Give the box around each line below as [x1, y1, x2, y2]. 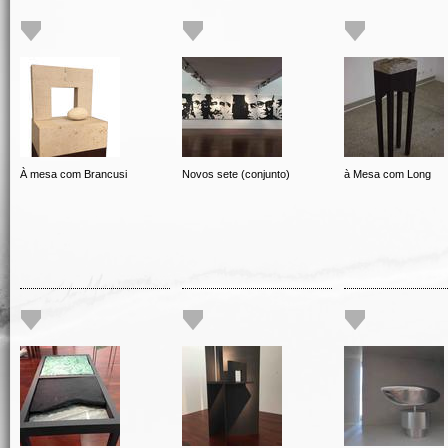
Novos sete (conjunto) [182, 168, 290, 180]
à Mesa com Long [344, 168, 431, 180]
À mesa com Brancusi [20, 168, 127, 180]
